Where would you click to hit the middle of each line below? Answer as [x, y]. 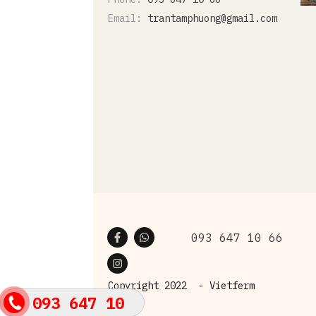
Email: [128, 18]
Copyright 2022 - [159, 286]
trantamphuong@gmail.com [212, 18]
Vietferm [232, 286]
